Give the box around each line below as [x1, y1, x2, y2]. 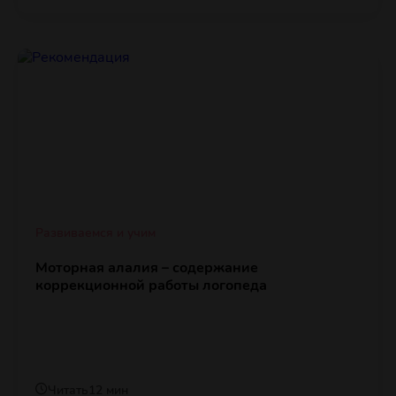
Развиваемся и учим [35, 225, 156, 242]
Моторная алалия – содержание [35, 258, 258, 278]
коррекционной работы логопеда [35, 276, 267, 296]
